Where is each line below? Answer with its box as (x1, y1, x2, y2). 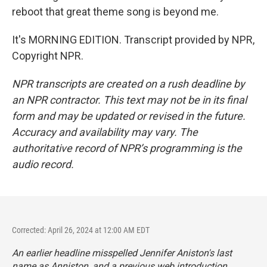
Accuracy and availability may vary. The (12, 126, 198, 138)
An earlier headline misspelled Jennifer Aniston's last (12, 247, 232, 259)
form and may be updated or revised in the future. (12, 110, 246, 122)
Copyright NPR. (12, 49, 83, 62)
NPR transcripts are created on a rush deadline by (12, 77, 245, 90)
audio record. (12, 158, 74, 170)
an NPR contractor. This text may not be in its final (12, 94, 247, 106)
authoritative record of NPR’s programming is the (12, 142, 242, 154)
